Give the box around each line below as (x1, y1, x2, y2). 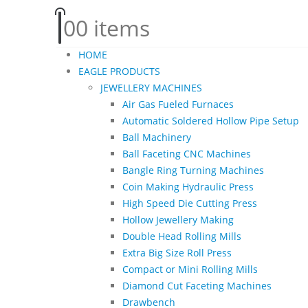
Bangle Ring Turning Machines (122, 163, 264, 177)
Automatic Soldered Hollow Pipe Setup (122, 113, 299, 127)
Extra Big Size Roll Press (122, 245, 232, 259)
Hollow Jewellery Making (122, 212, 234, 226)
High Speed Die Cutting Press (122, 196, 257, 210)
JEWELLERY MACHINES (100, 80, 202, 94)
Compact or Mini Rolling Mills (122, 262, 258, 276)
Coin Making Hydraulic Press (122, 179, 254, 193)
